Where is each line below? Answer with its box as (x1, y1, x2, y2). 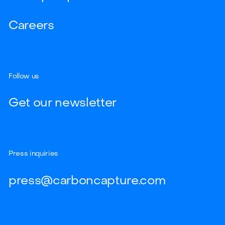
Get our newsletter (9, 95, 117, 111)
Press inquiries (9, 149, 58, 159)
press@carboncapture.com (9, 172, 166, 188)
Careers (9, 18, 54, 34)
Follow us (9, 71, 39, 81)
